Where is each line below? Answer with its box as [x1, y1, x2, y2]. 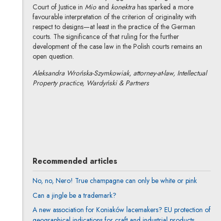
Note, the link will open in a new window [32, 145, 147, 155]
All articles [32, 123, 62, 134]
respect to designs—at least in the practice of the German [32, 22, 195, 32]
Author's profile [32, 137, 76, 147]
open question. [32, 51, 74, 62]
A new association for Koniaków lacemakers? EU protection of [32, 205, 211, 215]
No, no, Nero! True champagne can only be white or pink [32, 175, 197, 185]
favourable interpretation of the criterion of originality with [32, 12, 196, 22]
